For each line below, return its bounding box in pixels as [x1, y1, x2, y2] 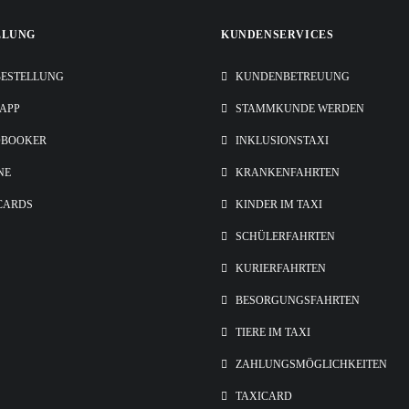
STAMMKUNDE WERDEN [236, 102, 364, 115]
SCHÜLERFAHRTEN [236, 230, 335, 243]
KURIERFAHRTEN [236, 262, 326, 275]
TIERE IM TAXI [236, 326, 310, 339]
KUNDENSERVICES [221, 28, 334, 41]
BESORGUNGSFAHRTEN [236, 294, 360, 307]
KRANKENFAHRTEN [236, 166, 340, 179]
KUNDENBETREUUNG [236, 70, 350, 83]
